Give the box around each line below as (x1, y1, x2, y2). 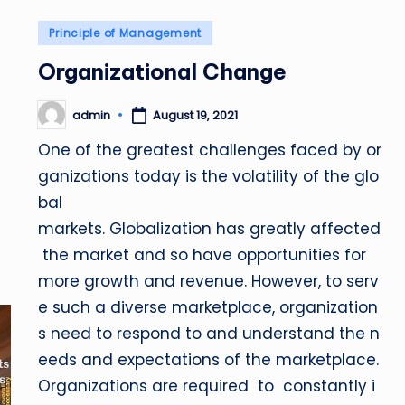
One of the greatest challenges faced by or (38, 139, 382, 161)
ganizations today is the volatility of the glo (38, 165, 380, 187)
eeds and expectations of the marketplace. (38, 349, 380, 371)
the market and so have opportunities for (38, 244, 372, 266)
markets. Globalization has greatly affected (38, 218, 381, 240)
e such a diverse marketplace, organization (38, 297, 379, 318)
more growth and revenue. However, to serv (38, 270, 380, 292)
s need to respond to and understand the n (38, 323, 381, 344)
